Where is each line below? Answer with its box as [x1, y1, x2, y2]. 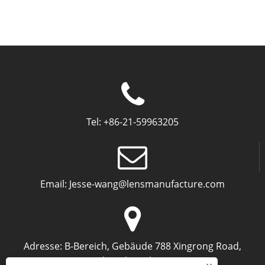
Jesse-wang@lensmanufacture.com [69, 177, 225, 190]
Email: [40, 177, 67, 190]
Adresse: [24, 239, 62, 253]
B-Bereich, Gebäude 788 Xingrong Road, [64, 239, 241, 253]
